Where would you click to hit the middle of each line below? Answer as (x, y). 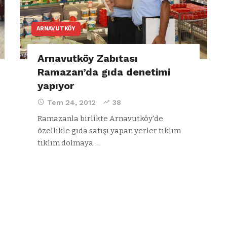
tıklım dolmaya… (68, 143)
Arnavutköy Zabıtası (88, 58)
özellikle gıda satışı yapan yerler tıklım (109, 130)
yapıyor (56, 85)
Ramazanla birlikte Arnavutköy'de (100, 118)
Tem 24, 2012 (71, 102)
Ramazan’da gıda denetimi (104, 72)
